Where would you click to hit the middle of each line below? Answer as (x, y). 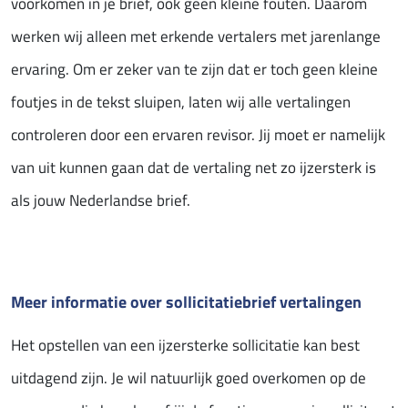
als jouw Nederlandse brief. (101, 201)
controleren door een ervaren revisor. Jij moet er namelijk (198, 135)
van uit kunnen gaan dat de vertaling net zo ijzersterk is (194, 168)
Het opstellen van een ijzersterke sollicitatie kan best (185, 346)
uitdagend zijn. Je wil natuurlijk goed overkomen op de (189, 378)
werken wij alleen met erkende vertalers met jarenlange (196, 37)
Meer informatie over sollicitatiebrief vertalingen (186, 302)
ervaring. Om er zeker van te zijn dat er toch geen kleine (194, 70)
